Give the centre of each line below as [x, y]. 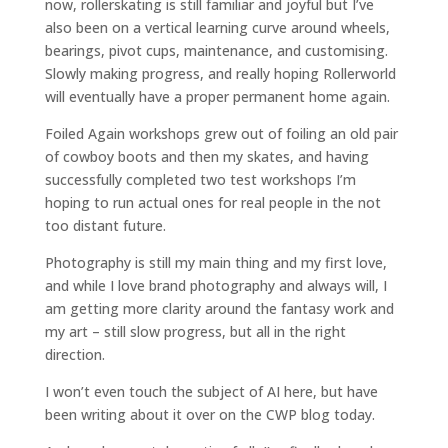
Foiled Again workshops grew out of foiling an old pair [221, 133]
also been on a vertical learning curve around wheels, [217, 27]
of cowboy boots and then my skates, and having [206, 156]
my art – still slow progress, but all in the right [195, 331]
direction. [74, 354]
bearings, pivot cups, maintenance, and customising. [216, 50]
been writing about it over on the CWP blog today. [209, 414]
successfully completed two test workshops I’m [200, 179]
